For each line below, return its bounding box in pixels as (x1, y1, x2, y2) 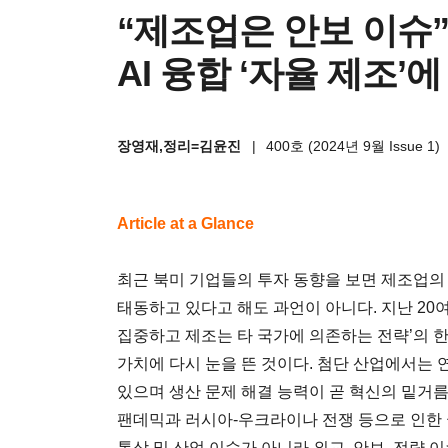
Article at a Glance (117, 214, 254, 232)
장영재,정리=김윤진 (117, 137, 245, 154)
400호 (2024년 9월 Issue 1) (266, 137, 441, 154)
